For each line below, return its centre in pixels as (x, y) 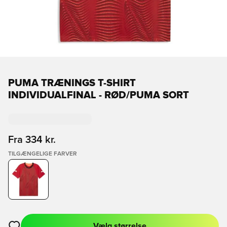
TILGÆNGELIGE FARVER (43, 154)
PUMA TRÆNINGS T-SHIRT (72, 83)
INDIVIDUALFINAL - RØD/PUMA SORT (99, 95)
